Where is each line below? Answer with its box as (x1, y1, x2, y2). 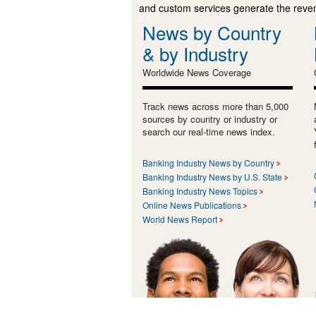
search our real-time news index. (142, 124, 275, 138)
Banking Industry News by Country (142, 156, 274, 169)
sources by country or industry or (142, 111, 277, 126)
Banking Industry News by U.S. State (142, 170, 282, 183)
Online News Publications (142, 198, 241, 211)
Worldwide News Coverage (142, 65, 251, 79)
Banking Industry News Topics (142, 184, 257, 197)
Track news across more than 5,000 (142, 99, 288, 113)
